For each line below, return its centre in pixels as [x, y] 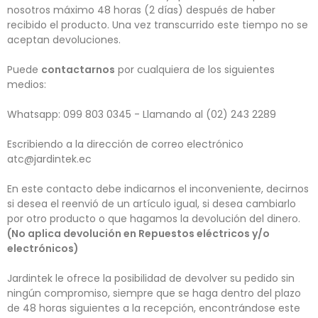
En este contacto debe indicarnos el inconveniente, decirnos [158, 189]
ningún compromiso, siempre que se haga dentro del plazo [154, 293]
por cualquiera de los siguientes [195, 70]
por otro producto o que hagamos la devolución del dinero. [154, 219]
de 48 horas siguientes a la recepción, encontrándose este [154, 308]
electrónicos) [43, 248]
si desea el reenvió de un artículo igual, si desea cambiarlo [152, 204]
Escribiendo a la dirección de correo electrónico [125, 144]
